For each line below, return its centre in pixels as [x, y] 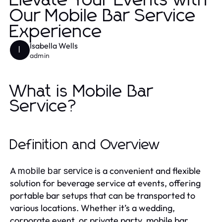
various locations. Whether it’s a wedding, [92, 208]
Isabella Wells [54, 45]
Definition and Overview [85, 145]
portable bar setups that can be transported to [103, 195]
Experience [56, 32]
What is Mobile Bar [82, 91]
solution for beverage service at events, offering [105, 183]
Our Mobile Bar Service [103, 16]
